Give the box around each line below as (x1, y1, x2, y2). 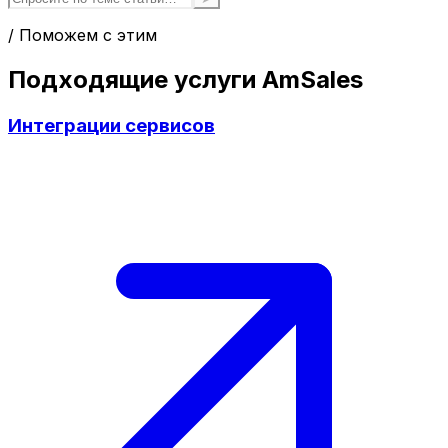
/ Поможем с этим (8, 24, 157, 45)
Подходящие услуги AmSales (8, 64, 363, 94)
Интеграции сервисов (8, 113, 215, 137)
